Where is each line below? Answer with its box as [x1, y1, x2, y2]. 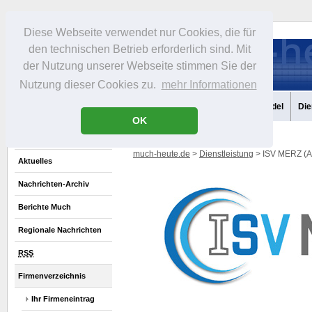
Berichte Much [18, 203, 71, 211]
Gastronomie [189, 102, 241, 111]
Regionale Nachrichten [18, 226, 102, 234]
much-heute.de [133, 149, 190, 159]
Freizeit [146, 102, 175, 111]
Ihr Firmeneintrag [31, 295, 95, 303]
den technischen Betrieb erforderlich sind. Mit [28, 43, 251, 56]
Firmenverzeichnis [18, 272, 86, 280]
